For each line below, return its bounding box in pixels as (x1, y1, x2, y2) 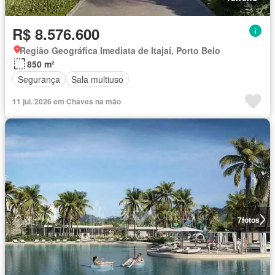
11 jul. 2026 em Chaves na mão (12, 96, 121, 107)
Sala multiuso (71, 72, 123, 85)
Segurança (18, 72, 60, 85)
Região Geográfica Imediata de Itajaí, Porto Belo (20, 44, 220, 57)
